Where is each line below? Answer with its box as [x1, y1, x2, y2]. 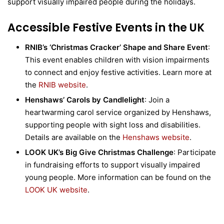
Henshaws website [122, 132, 189, 142]
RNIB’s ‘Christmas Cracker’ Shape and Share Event [25, 42, 208, 52]
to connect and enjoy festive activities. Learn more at [25, 67, 211, 77]
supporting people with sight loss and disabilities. [25, 119, 200, 129]
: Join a [144, 94, 169, 104]
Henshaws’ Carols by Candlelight [25, 94, 144, 104]
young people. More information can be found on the [25, 172, 211, 182]
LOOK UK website [25, 184, 87, 194]
